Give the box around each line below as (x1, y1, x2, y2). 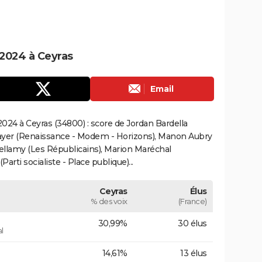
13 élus (180, 247, 207, 258)
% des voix (90, 196, 127, 206)
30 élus (178, 218, 207, 229)
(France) (178, 196, 207, 206)
